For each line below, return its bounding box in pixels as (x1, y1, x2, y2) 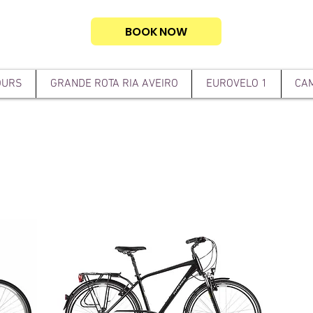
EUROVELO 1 (205, 77, 268, 91)
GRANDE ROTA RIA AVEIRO (50, 77, 178, 91)
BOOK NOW (125, 23, 187, 40)
